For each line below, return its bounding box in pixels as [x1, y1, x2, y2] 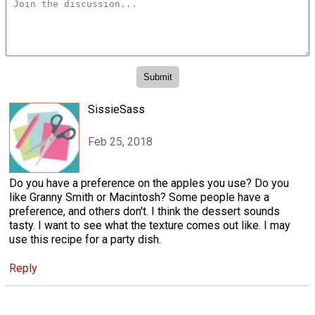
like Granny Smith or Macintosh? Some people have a [9, 190, 269, 204]
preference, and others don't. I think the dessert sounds [9, 204, 280, 218]
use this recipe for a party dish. [9, 232, 161, 246]
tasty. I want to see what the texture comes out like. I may [9, 218, 290, 232]
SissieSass [88, 102, 145, 116]
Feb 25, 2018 [88, 135, 153, 149]
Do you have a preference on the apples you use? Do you [9, 176, 289, 190]
